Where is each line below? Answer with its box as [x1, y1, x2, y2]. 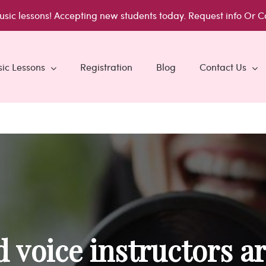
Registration [80, 60, 132, 73]
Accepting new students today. [52, 9, 188, 21]
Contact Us [199, 60, 246, 73]
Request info [188, 9, 244, 21]
